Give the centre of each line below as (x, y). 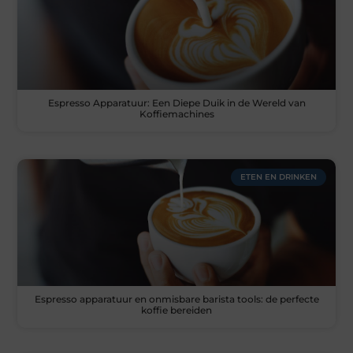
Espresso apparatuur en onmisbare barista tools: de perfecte (176, 299)
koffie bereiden (176, 310)
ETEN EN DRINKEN (278, 177)
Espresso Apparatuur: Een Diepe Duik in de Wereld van (176, 103)
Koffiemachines (176, 114)
